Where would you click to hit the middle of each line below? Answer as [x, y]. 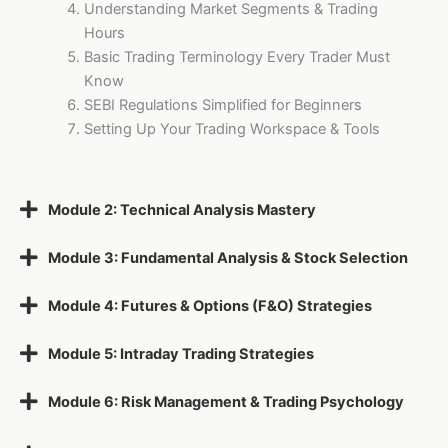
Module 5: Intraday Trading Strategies [180, 353]
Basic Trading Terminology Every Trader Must [236, 57]
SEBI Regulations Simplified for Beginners [222, 105]
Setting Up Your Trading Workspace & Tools [231, 129]
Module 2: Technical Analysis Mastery [181, 209]
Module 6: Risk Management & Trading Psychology [225, 401]
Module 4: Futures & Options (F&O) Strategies [209, 305]
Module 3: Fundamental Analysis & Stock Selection [227, 257]
